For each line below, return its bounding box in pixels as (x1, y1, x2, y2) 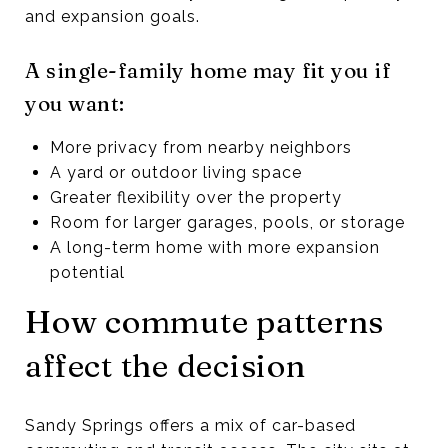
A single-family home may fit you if (25, 56, 391, 83)
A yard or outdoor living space (49, 162, 302, 182)
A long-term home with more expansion (49, 237, 380, 257)
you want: (25, 89, 125, 116)
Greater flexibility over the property (49, 187, 342, 207)
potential (49, 262, 125, 282)
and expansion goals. (25, 6, 200, 26)
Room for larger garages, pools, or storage (49, 212, 405, 232)
